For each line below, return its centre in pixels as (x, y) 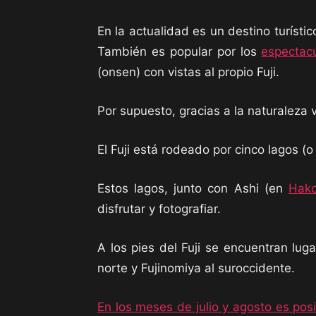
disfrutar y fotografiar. (159, 209)
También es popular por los (180, 51)
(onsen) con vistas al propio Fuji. (188, 72)
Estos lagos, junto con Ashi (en (193, 188)
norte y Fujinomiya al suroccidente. (196, 268)
